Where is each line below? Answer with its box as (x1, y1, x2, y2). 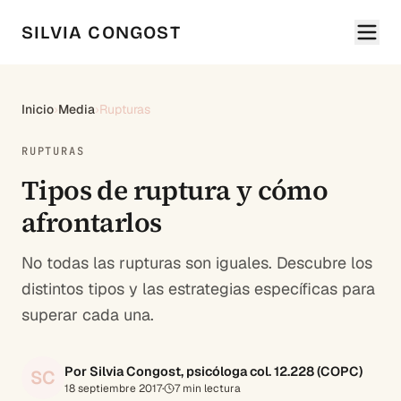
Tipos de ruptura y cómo (21, 172, 328, 209)
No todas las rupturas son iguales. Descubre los (21, 252, 372, 273)
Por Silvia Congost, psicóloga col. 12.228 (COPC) (64, 362, 363, 380)
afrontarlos (21, 204, 162, 241)
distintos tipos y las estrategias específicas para (21, 278, 375, 299)
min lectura (180, 380, 241, 396)
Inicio (21, 101, 54, 117)
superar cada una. (21, 304, 154, 325)
